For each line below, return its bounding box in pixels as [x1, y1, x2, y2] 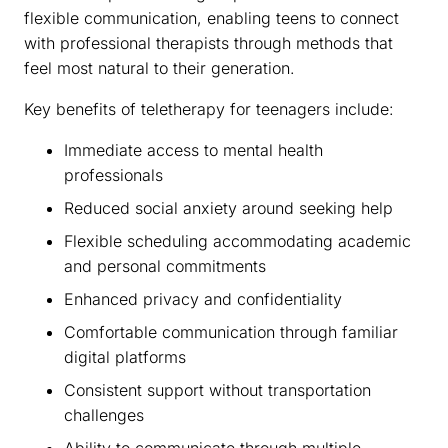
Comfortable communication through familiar [64, 322, 398, 343]
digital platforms [64, 347, 186, 368]
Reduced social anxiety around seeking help [64, 198, 393, 219]
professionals [64, 165, 163, 186]
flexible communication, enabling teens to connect [24, 8, 399, 29]
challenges [64, 405, 144, 426]
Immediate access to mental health [64, 140, 323, 161]
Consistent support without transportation [64, 380, 371, 401]
